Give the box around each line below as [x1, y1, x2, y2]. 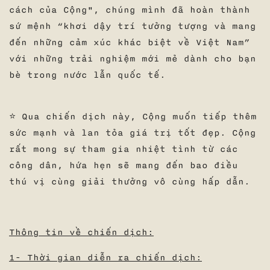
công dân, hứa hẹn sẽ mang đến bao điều [9, 161, 238, 171]
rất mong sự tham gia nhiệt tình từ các [9, 145, 238, 154]
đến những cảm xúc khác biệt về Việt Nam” [9, 38, 250, 48]
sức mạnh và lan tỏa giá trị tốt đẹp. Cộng [9, 128, 256, 138]
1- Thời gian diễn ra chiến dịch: [9, 253, 202, 263]
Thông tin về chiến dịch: [9, 228, 154, 237]
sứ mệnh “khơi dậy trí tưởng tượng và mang [9, 22, 256, 31]
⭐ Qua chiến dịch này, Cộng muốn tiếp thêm [9, 112, 257, 122]
